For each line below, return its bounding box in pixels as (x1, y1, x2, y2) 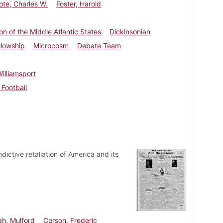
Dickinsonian (110, 27, 151, 36)
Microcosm (33, 41, 69, 50)
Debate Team (77, 41, 121, 50)
